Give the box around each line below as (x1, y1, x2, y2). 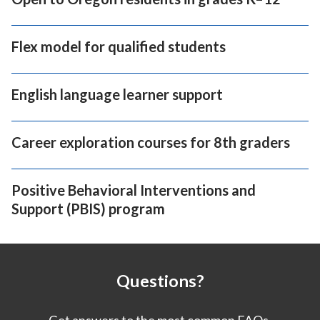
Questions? (116, 271, 204, 291)
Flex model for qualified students (11, 38, 226, 56)
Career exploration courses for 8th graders (11, 134, 290, 151)
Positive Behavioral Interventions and (11, 181, 256, 199)
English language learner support (11, 86, 223, 104)
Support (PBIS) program (11, 200, 165, 218)
